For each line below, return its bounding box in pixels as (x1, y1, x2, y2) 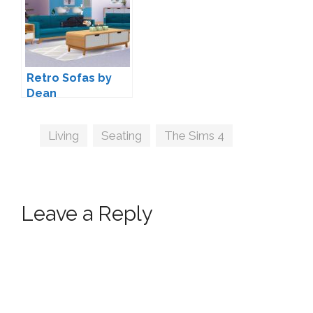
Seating (101, 129, 143, 143)
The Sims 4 (164, 129, 225, 143)
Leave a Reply (21, 202, 153, 226)
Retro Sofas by (27, 71, 112, 85)
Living (48, 129, 80, 143)
